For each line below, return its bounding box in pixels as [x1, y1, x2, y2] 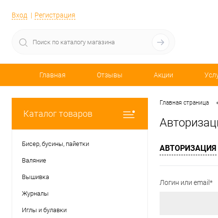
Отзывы [97, 71, 123, 79]
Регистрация [35, 11, 75, 19]
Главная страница [160, 99, 209, 107]
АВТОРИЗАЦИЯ [160, 144, 217, 153]
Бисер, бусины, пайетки [22, 140, 89, 147]
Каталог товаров [23, 109, 92, 119]
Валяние [22, 157, 46, 164]
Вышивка [22, 173, 49, 181]
